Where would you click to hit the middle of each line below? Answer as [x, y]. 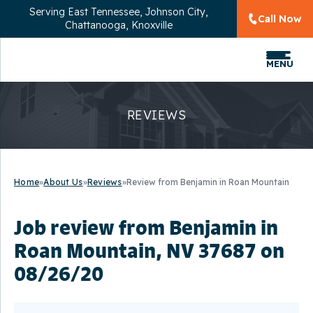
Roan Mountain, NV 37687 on [149, 250]
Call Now [280, 19]
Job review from [92, 227]
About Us [63, 182]
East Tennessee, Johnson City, [138, 12]
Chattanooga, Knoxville [118, 25]
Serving [48, 12]
